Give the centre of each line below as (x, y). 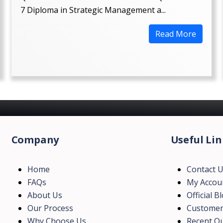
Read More (176, 34)
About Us (45, 195)
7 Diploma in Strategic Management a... (93, 10)
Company (35, 140)
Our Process (50, 208)
